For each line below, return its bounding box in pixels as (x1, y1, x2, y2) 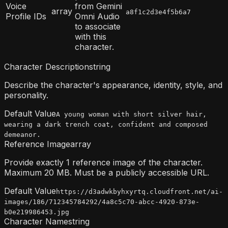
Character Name (4, 216, 68, 227)
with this (75, 32, 106, 42)
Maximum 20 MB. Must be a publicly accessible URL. (4, 167, 209, 178)
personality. (4, 90, 48, 101)
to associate (75, 21, 121, 32)
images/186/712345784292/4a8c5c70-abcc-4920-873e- (4, 198, 199, 206)
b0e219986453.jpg (4, 208, 69, 216)
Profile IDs (6, 11, 46, 22)
